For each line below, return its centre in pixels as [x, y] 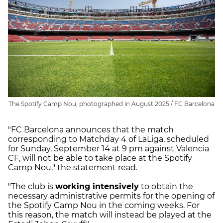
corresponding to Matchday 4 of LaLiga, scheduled [109, 139]
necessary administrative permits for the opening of [111, 196]
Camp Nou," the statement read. [73, 167]
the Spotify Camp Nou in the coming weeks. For [104, 205]
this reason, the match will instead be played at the [110, 215]
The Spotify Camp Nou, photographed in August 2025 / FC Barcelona [111, 104]
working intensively [97, 186]
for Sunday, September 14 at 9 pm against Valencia [109, 148]
